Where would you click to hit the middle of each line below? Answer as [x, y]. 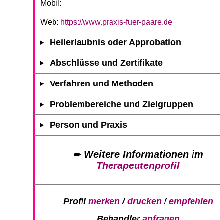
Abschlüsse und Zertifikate [106, 63]
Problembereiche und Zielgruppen [122, 104]
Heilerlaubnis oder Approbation [116, 42]
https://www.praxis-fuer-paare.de [116, 22]
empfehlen [191, 201]
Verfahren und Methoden [102, 83]
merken [104, 201]
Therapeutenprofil [138, 165]
